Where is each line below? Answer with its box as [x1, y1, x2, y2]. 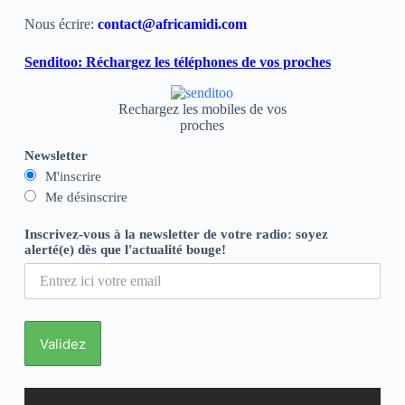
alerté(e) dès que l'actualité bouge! [24, 242, 226, 258]
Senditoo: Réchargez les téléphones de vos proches [24, 54, 331, 71]
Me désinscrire [44, 190, 127, 205]
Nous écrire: [24, 16, 94, 33]
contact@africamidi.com [97, 16, 247, 33]
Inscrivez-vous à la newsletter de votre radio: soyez [24, 227, 328, 242]
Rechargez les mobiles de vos [118, 101, 287, 118]
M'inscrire [44, 169, 101, 184]
